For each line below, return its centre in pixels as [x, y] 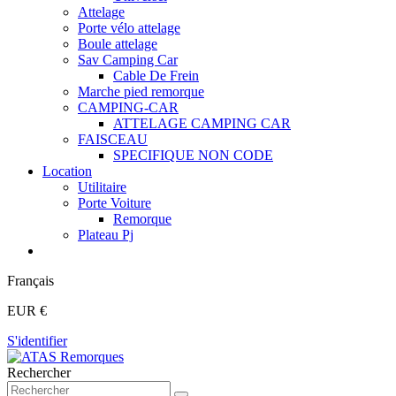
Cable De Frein [156, 76]
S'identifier [37, 341]
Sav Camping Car [128, 60]
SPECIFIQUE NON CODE [193, 155]
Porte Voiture [114, 203]
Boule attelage [118, 44]
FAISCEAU [113, 139]
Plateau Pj [106, 235]
